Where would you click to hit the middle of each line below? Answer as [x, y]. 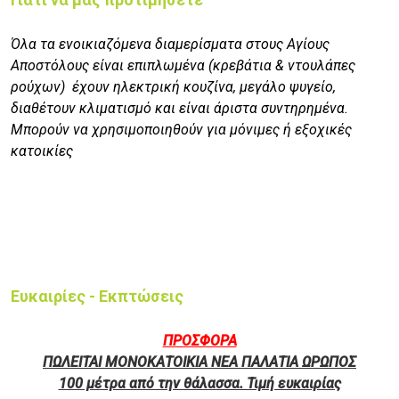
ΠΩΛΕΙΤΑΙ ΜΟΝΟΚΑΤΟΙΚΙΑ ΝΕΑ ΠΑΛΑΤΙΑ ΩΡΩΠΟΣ [199, 362]
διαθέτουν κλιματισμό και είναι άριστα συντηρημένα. [179, 109]
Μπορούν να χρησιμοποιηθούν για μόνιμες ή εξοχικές [181, 130]
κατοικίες [42, 151]
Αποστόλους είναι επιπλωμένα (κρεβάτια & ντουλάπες [183, 66]
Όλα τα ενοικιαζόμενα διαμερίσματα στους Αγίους [170, 45]
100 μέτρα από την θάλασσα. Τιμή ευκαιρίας [199, 384]
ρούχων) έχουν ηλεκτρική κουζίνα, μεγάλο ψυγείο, [173, 87]
